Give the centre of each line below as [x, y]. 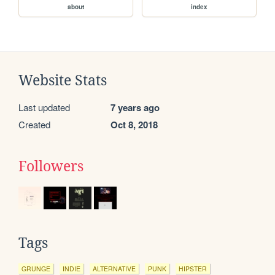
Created [34, 125]
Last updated [44, 107]
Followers [51, 167]
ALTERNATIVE [114, 269]
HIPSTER [193, 269]
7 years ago [135, 108]
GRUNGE [36, 269]
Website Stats [63, 81]
